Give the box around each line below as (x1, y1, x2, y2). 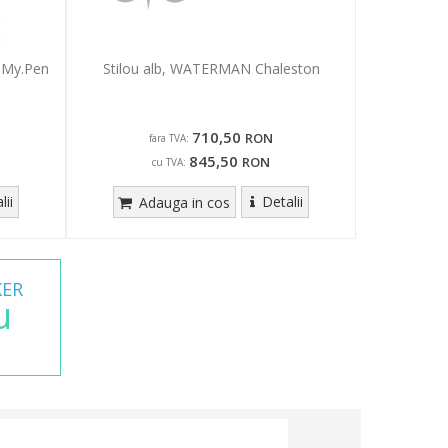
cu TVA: (152, 154, 186, 169)
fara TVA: (149, 130, 189, 145)
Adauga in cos (135, 192, 231, 212)
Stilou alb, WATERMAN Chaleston (102, 58, 320, 78)
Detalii (261, 191, 303, 211)
